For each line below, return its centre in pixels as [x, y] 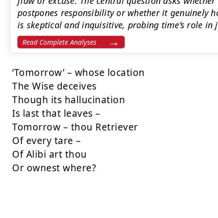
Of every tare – [47, 141]
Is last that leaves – [56, 113]
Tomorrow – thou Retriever [75, 127]
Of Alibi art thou [50, 154]
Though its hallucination [69, 100]
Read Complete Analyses [59, 42]
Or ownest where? [54, 168]
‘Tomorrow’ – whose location [79, 73]
